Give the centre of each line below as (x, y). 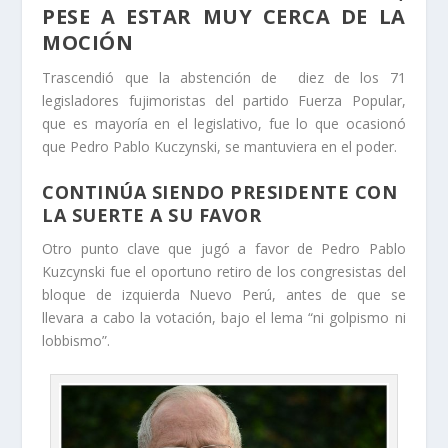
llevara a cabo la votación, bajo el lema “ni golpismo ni (224, 317)
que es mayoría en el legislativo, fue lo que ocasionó (224, 124)
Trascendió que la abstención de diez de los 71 (224, 78)
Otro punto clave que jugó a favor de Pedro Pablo (224, 248)
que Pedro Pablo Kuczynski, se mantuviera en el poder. (220, 147)
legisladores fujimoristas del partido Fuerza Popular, (224, 101)
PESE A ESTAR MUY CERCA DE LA (224, 17)
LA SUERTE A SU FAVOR (152, 214)
